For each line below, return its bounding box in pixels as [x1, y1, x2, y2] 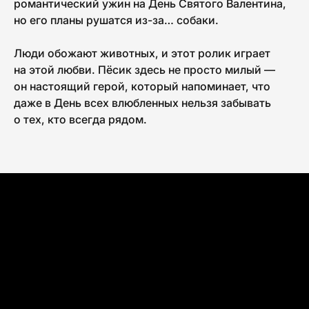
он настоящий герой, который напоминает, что [14, 79, 270, 93]
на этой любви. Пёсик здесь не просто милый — [14, 62, 275, 77]
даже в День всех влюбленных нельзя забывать [14, 95, 271, 110]
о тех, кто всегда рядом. [14, 112, 147, 126]
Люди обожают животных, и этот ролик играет [14, 46, 270, 60]
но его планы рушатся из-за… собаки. [14, 12, 219, 27]
